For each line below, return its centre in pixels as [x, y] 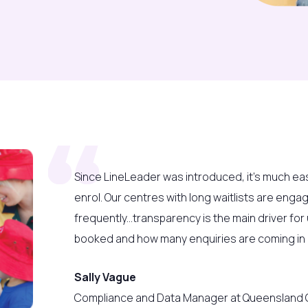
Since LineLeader [118, 177]
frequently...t [106, 218]
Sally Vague [105, 277]
